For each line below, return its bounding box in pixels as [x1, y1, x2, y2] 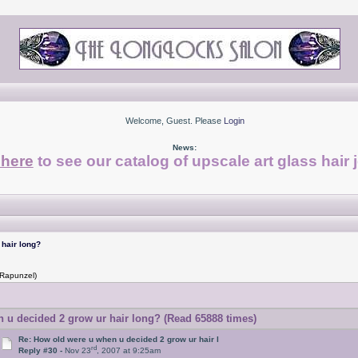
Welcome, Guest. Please [125, 116, 224, 125]
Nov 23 [65, 346, 92, 356]
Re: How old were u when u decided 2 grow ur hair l [18, 335, 220, 344]
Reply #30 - [18, 346, 66, 356]
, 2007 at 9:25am [97, 346, 161, 356]
